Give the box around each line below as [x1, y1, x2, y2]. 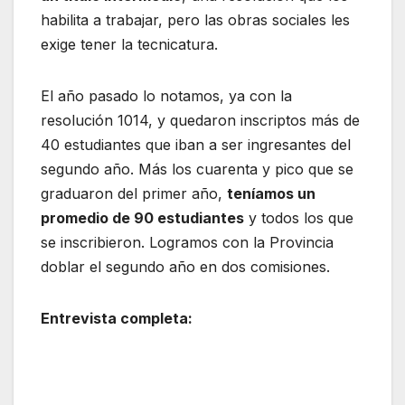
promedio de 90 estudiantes [41, 209, 244, 228]
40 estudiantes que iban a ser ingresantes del [41, 136, 351, 155]
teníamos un [227, 184, 316, 203]
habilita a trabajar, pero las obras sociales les [41, 11, 350, 30]
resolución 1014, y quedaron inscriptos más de [41, 111, 360, 130]
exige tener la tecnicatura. [41, 35, 218, 54]
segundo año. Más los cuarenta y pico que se [41, 160, 353, 179]
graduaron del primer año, [41, 184, 227, 203]
